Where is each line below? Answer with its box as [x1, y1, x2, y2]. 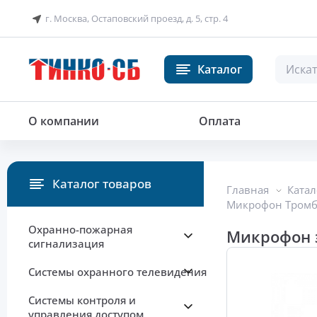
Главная [226, 183, 269, 197]
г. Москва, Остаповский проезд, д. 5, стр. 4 [45, 12, 228, 25]
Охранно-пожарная [28, 222, 132, 237]
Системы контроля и [28, 293, 136, 308]
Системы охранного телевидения [28, 265, 207, 279]
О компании [28, 113, 99, 129]
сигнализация [28, 236, 104, 251]
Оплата [199, 113, 241, 129]
